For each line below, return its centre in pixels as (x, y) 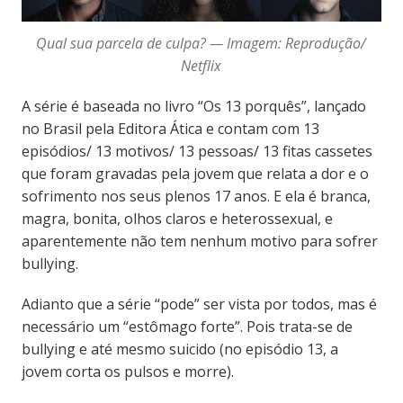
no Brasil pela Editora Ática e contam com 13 (170, 128)
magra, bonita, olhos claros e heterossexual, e (177, 218)
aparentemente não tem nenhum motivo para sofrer (199, 241)
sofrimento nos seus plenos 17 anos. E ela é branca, (196, 196)
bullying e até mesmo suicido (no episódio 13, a (179, 349)
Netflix (201, 65)
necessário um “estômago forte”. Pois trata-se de (187, 326)
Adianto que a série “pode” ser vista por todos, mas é (199, 304)
